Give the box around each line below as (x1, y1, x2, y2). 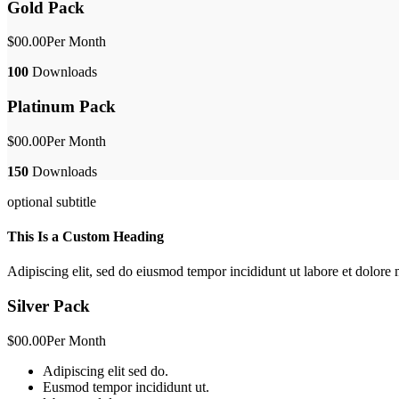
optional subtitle (7, 193, 96, 209)
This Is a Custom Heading (7, 228, 164, 244)
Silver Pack (7, 296, 90, 315)
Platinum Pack (7, 96, 116, 116)
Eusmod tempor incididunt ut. (43, 379, 209, 395)
